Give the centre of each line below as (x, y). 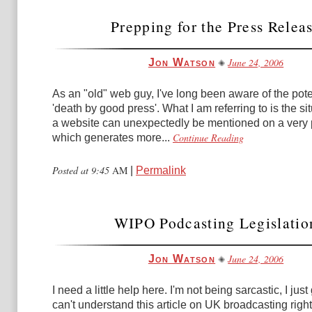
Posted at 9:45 (82, 170)
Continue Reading (208, 138)
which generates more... (111, 138)
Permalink (161, 170)
